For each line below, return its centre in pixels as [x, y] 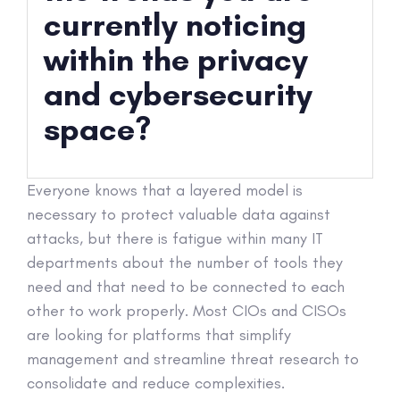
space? [101, 129]
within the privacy [176, 60]
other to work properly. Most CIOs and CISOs [187, 311]
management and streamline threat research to [193, 359]
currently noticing [175, 25]
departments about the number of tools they [185, 263]
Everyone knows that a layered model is [165, 191]
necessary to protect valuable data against [179, 215]
